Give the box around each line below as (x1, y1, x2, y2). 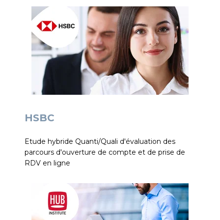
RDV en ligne (25, 159, 70, 167)
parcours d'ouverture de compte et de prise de (25, 148, 185, 157)
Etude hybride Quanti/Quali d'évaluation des (25, 137, 175, 146)
